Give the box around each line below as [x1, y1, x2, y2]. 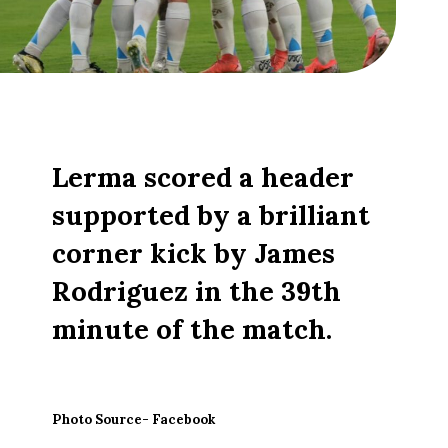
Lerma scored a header [52, 159, 355, 194]
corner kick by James [52, 235, 336, 270]
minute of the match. [52, 311, 333, 346]
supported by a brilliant [52, 197, 371, 232]
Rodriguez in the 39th [52, 273, 342, 308]
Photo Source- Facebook [52, 411, 216, 429]
